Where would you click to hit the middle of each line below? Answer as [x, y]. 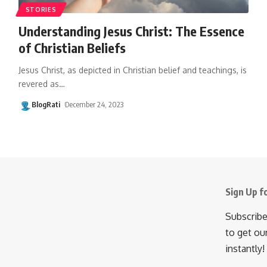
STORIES [41, 9]
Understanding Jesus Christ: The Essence [131, 31]
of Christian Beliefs [72, 47]
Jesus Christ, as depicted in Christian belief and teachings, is [132, 70]
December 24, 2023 [94, 104]
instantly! [245, 248]
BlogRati [46, 104]
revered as [38, 83]
